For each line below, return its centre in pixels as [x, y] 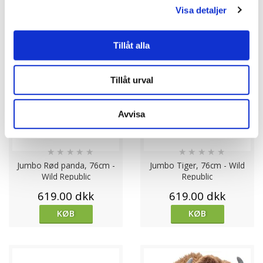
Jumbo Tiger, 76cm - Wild [197, 166]
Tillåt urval [131, 80]
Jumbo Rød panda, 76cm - [66, 166]
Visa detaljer [201, 10]
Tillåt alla [131, 45]
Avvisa [131, 114]
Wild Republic [66, 177]
